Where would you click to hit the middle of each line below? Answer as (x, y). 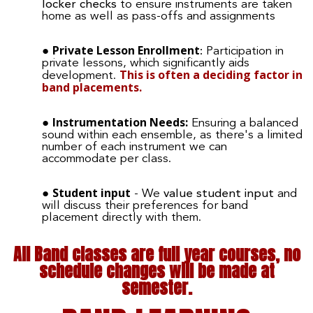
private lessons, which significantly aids (146, 63)
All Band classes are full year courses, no (156, 254)
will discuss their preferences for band (145, 205)
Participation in (243, 51)
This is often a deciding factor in (211, 74)
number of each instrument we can (134, 147)
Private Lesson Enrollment (126, 50)
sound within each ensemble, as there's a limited (172, 135)
